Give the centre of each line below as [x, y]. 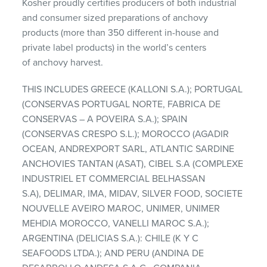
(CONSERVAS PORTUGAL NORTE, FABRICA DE [122, 104]
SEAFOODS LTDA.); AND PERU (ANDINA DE [113, 253]
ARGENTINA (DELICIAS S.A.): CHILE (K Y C [111, 238]
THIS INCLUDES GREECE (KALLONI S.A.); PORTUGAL [133, 89]
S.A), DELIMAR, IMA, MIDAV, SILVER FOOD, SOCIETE [133, 193]
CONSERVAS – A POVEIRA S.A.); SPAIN [105, 119]
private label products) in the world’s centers [114, 47]
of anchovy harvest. [63, 62]
